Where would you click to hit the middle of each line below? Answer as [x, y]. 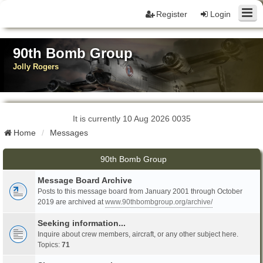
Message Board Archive [85, 180]
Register [172, 14]
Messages [69, 132]
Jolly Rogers [36, 66]
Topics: [50, 245]
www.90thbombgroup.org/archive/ [159, 202]
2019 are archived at [71, 202]
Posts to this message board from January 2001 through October [140, 191]
